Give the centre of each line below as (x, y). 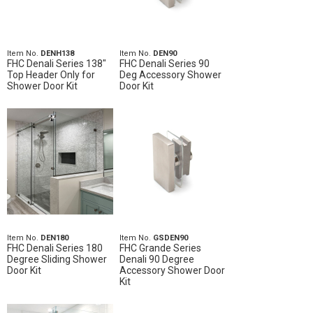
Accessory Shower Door (172, 270)
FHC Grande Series (160, 248)
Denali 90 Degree (156, 259)
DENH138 (57, 53)
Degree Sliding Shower (57, 259)
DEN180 (54, 238)
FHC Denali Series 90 (164, 64)
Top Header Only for (51, 75)
